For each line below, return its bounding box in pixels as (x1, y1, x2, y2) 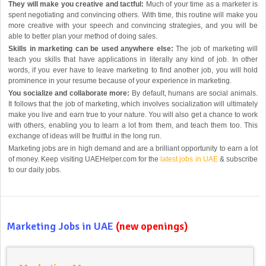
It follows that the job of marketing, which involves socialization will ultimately (8, 100, 258, 109)
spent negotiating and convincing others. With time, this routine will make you (8, 11, 258, 20)
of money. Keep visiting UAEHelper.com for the (8, 155, 161, 164)
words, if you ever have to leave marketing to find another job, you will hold (8, 66, 258, 75)
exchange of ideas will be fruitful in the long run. (8, 132, 161, 141)
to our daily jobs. (8, 166, 61, 175)
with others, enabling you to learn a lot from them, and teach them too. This (8, 121, 258, 130)
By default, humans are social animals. (132, 89, 258, 98)
